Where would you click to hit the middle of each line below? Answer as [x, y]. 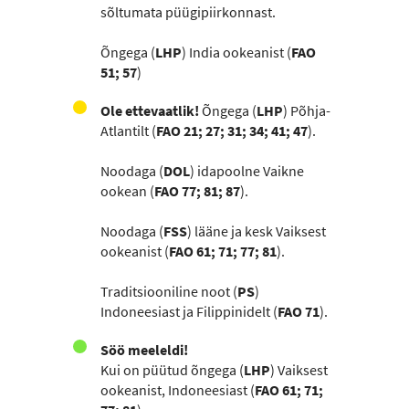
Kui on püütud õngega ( [172, 370]
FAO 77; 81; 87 [197, 191]
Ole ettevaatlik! [150, 110]
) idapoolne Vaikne [247, 171]
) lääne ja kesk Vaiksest [257, 231]
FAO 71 [299, 311]
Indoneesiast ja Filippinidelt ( [189, 311]
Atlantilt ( [128, 131]
